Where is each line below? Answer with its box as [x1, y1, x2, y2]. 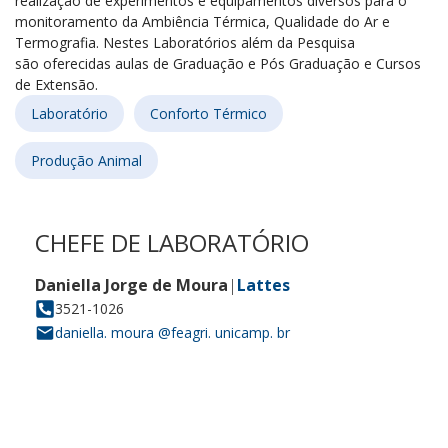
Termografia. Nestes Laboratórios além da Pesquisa [15, 33, 355, 52]
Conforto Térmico [150, 104, 267, 123]
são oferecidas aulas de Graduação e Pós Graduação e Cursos [15, 54, 421, 73]
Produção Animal [31, 151, 142, 170]
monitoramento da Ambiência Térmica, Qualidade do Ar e [15, 12, 390, 31]
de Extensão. [15, 75, 98, 94]
